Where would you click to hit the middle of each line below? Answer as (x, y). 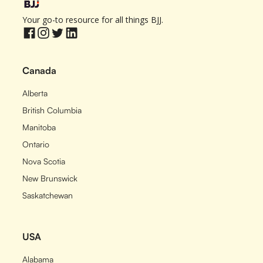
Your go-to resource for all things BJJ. (93, 20)
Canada (40, 70)
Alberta (35, 93)
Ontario (36, 144)
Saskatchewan (48, 195)
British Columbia (52, 110)
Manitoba (39, 127)
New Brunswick (50, 178)
